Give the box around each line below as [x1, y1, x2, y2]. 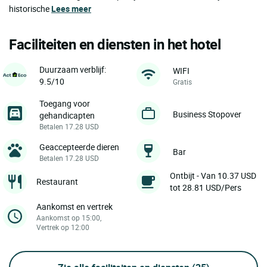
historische [9, 3, 51, 15]
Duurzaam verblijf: [39, 64, 106, 76]
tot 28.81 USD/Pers [170, 182, 241, 194]
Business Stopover [173, 108, 241, 120]
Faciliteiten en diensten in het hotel [9, 35, 221, 54]
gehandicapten [39, 110, 95, 122]
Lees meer [51, 3, 91, 15]
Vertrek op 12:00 [36, 222, 89, 232]
